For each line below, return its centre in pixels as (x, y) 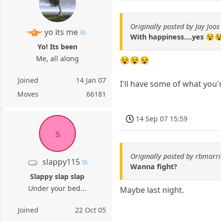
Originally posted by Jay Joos (175, 27)
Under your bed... (57, 188)
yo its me (61, 32)
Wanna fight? (154, 167)
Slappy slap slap (57, 176)
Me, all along (57, 58)
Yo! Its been (57, 46)
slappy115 (61, 162)
